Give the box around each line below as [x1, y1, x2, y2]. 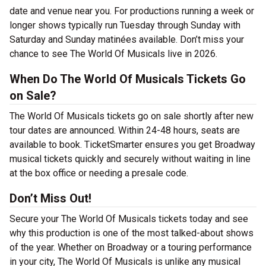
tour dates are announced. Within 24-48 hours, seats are [9, 125, 240, 136]
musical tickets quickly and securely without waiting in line [9, 153, 251, 164]
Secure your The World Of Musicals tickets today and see [9, 213, 248, 224]
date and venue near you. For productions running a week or [9, 5, 254, 17]
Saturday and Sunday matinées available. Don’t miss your [9, 34, 244, 45]
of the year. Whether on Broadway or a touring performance [9, 242, 252, 253]
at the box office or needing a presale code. [9, 167, 188, 179]
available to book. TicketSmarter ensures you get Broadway [9, 139, 255, 150]
